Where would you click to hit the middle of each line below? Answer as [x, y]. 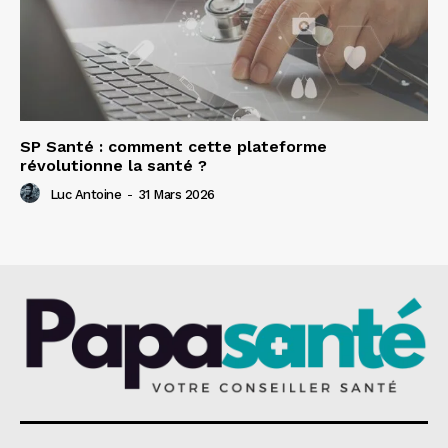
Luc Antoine [85, 194]
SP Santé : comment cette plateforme [173, 146]
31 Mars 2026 [176, 194]
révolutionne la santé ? [113, 165]
